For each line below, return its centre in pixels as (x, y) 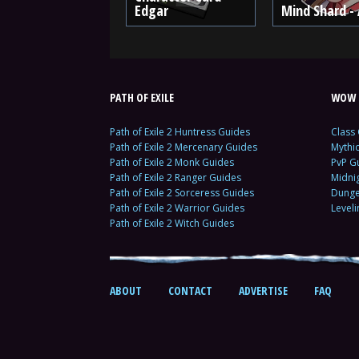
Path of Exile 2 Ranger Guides (175, 177)
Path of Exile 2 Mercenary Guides (184, 147)
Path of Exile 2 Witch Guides (172, 223)
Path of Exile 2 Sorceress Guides (182, 193)
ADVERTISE (263, 290)
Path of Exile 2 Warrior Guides (177, 208)
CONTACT (190, 290)
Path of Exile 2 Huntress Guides (180, 132)
